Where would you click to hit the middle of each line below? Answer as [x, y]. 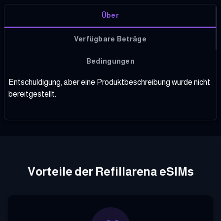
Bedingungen [110, 61]
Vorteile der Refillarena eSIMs [110, 171]
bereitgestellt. [32, 94]
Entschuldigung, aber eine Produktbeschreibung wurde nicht [109, 82]
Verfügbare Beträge [110, 39]
